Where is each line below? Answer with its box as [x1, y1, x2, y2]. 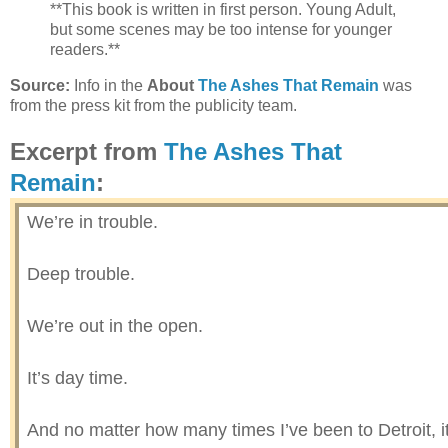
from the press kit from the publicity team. [10, 96, 297, 114]
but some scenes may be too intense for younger [50, 21, 392, 39]
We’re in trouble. [27, 211, 158, 232]
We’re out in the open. [27, 315, 203, 336]
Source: [10, 76, 70, 94]
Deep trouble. [27, 263, 135, 284]
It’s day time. [27, 367, 128, 388]
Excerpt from [10, 137, 164, 165]
